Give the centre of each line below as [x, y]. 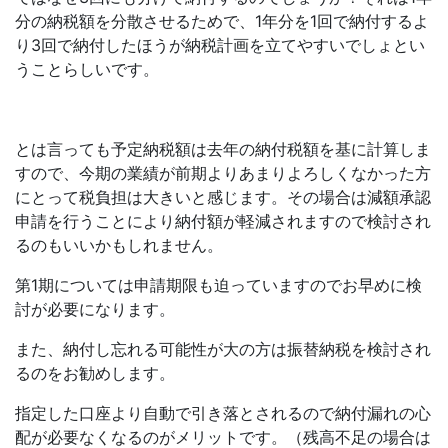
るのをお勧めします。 [95, 373]
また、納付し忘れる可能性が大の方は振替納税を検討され [223, 349]
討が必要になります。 [95, 309]
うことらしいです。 [87, 69]
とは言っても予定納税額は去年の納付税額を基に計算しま [223, 149]
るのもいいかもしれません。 [119, 245]
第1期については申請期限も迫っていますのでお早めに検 [218, 285]
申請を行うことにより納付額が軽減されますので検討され [223, 221]
